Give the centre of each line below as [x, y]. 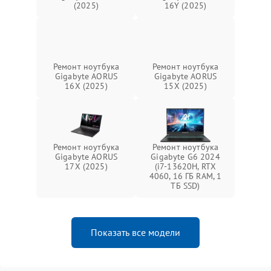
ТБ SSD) [185, 185]
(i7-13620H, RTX [185, 166]
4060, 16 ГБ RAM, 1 [185, 176]
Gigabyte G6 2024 [185, 156]
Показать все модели [135, 232]
